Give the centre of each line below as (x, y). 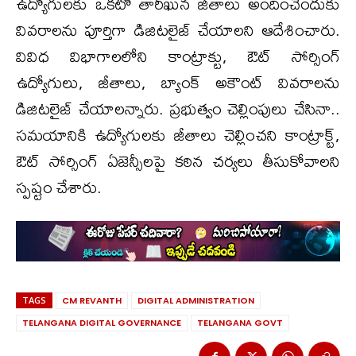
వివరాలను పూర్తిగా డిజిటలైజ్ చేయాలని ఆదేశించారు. (178, 30)
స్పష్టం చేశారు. (59, 188)
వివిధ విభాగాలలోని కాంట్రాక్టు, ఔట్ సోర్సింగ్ (178, 56)
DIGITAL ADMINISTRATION (196, 300)
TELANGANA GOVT (240, 322)
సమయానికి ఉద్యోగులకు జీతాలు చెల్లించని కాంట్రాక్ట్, (178, 135)
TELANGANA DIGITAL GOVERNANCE (102, 322)
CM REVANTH (92, 300)
